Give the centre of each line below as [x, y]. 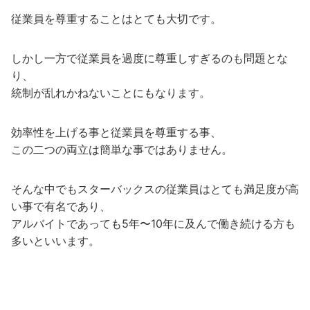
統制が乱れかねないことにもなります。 [111, 93]
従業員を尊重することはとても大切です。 [116, 19]
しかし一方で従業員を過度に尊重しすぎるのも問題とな [149, 58]
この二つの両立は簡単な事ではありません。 [122, 150]
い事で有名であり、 [61, 207]
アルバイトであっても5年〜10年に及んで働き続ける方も [153, 224]
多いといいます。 [55, 241]
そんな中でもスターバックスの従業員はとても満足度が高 [155, 189]
